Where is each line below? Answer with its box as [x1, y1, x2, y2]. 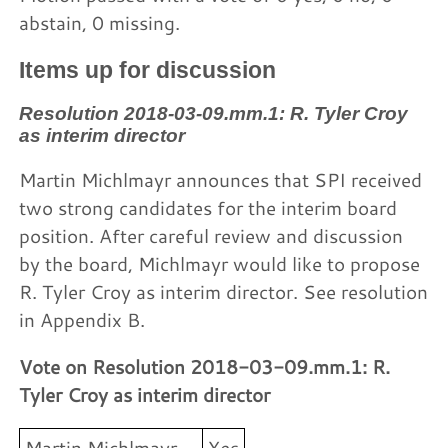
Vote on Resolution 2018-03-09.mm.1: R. [19, 354, 391, 380]
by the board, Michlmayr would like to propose [19, 250, 421, 276]
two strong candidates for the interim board [19, 194, 398, 220]
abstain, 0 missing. [19, 10, 181, 36]
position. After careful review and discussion [19, 222, 404, 248]
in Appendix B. [19, 306, 146, 332]
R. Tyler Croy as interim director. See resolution [19, 278, 429, 304]
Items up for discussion [19, 56, 277, 83]
